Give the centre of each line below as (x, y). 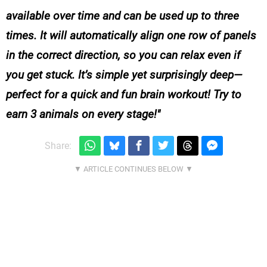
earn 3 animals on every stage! (81, 114)
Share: (58, 145)
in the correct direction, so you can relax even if (123, 55)
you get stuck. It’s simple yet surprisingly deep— (124, 75)
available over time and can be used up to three (122, 16)
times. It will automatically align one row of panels (131, 36)
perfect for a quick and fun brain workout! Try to (124, 95)
